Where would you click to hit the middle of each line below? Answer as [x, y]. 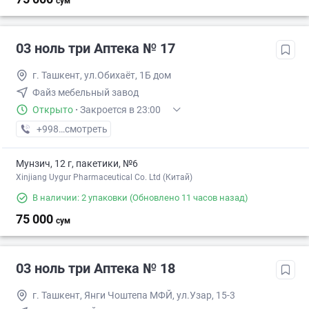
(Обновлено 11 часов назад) [188, 198]
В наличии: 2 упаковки [80, 198]
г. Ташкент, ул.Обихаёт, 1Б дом [102, 76]
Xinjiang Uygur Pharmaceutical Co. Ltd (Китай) [104, 178]
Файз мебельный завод [86, 93]
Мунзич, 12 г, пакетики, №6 [77, 164]
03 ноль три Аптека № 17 [96, 49]
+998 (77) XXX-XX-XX [83, 129]
